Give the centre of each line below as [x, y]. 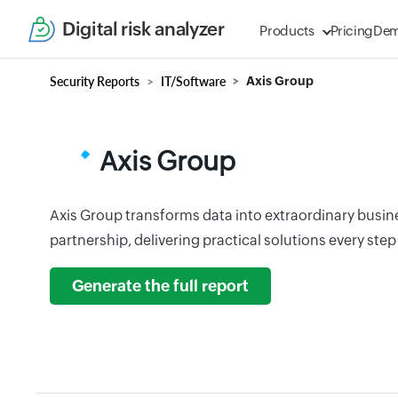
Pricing [352, 31]
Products [287, 31]
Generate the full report [160, 286]
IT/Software [193, 81]
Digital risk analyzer [143, 29]
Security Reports [95, 81]
